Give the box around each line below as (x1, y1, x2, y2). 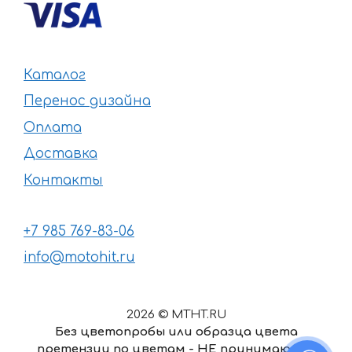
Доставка (24, 146, 97, 162)
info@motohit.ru (24, 250, 135, 266)
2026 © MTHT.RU (126, 308, 226, 322)
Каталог (24, 67, 86, 82)
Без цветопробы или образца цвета (54, 325, 298, 339)
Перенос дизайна (24, 93, 151, 109)
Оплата (24, 119, 82, 135)
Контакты (24, 172, 103, 188)
